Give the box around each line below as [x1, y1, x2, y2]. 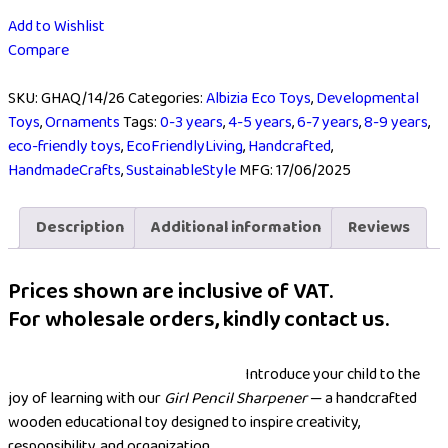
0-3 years [160, 109, 223, 135]
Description [36, 214, 124, 240]
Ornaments [45, 109, 120, 135]
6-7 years [297, 109, 359, 135]
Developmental [316, 85, 419, 111]
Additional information [151, 214, 321, 240]
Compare [8, 37, 69, 63]
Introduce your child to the [8, 362, 420, 388]
